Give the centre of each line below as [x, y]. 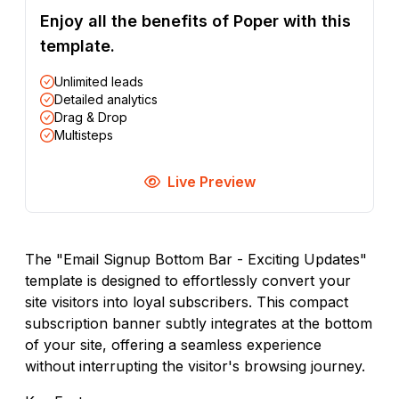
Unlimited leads [99, 82]
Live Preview [211, 182]
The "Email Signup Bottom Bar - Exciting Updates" [196, 260]
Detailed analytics [106, 100]
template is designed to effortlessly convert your [188, 281]
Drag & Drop [91, 118]
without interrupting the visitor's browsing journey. [195, 366]
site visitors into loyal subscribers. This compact [187, 302]
